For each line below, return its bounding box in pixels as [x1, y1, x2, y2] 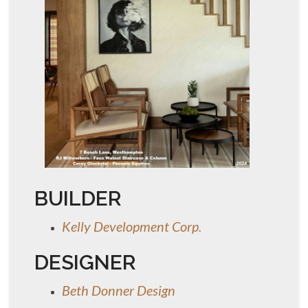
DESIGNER [34, 250, 136, 274]
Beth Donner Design [62, 281, 175, 298]
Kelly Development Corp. [62, 217, 201, 234]
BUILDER [34, 186, 122, 210]
